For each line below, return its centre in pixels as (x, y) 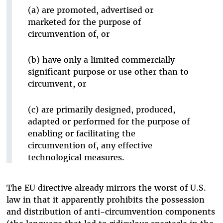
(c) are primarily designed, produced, (101, 110)
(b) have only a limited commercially (101, 60)
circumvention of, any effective (90, 146)
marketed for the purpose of (84, 22)
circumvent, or (57, 84)
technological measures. (76, 158)
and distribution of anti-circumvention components (111, 211)
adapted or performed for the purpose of (109, 122)
